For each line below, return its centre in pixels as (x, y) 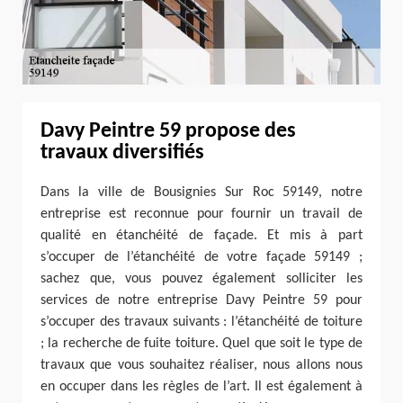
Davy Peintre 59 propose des (168, 132)
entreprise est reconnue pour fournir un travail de (201, 215)
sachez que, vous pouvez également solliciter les (201, 279)
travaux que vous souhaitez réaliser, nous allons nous (201, 366)
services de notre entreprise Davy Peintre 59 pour (201, 301)
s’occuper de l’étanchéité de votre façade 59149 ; (201, 258)
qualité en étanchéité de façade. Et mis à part (201, 236)
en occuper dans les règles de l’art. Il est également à (201, 387)
